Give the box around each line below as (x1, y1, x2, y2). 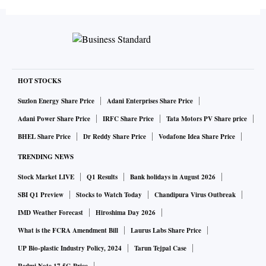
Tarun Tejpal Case (134, 243, 186, 254)
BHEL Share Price (18, 132, 71, 142)
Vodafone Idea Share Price (159, 132, 235, 142)
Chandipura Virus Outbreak (154, 190, 236, 200)
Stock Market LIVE (18, 172, 74, 182)
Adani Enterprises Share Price (107, 96, 193, 106)
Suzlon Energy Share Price (18, 96, 94, 106)
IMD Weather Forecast (18, 208, 83, 218)
